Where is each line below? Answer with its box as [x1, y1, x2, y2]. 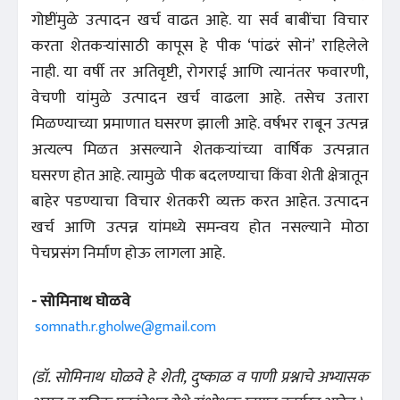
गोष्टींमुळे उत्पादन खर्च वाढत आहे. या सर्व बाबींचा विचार [31, 7, 369, 35]
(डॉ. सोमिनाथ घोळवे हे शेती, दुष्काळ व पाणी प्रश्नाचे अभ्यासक [31, 364, 369, 392]
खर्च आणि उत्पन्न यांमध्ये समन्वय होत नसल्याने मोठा [31, 214, 369, 242]
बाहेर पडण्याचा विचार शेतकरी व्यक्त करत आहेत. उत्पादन [31, 188, 369, 216]
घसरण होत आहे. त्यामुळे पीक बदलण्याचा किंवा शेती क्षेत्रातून [31, 162, 369, 190]
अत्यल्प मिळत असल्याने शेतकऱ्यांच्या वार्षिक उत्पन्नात [31, 137, 369, 164]
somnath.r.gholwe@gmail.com [35, 315, 216, 340]
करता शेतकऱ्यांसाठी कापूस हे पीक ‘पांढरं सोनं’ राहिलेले [31, 33, 369, 61]
